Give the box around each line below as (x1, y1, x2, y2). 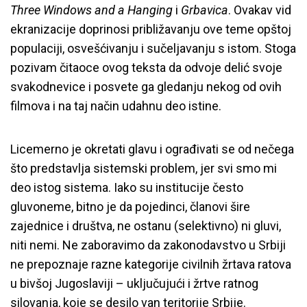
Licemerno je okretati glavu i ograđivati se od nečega (10, 141, 294, 156)
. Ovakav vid (228, 2, 291, 17)
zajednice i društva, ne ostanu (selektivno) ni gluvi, (10, 218, 281, 233)
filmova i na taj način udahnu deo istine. (10, 98, 221, 113)
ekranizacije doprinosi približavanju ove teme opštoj (10, 21, 291, 36)
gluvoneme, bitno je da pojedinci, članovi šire (10, 199, 250, 214)
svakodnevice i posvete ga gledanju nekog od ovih (10, 79, 282, 94)
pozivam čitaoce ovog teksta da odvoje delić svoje (10, 60, 282, 75)
